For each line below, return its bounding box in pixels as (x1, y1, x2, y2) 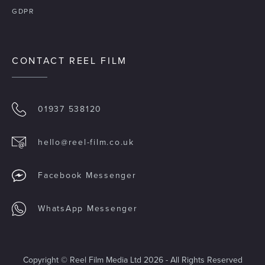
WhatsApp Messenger (38, 202, 138, 215)
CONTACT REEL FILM (12, 53, 127, 67)
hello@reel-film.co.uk (38, 136, 134, 148)
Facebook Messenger (38, 169, 137, 182)
